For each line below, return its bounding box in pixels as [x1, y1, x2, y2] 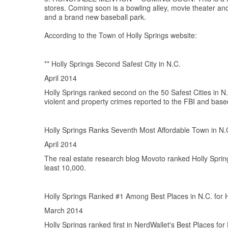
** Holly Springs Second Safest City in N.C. [44, 59, 181, 69]
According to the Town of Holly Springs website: [44, 30, 197, 41]
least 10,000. [44, 162, 86, 173]
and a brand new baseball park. [44, 12, 146, 22]
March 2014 [44, 205, 83, 216]
